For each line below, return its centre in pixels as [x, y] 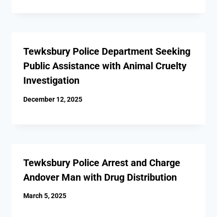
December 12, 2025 [53, 99]
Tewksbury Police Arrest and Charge [102, 163]
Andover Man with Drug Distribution [100, 177]
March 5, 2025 [45, 196]
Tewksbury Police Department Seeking [107, 52]
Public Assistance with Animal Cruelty [105, 66]
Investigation [51, 81]
